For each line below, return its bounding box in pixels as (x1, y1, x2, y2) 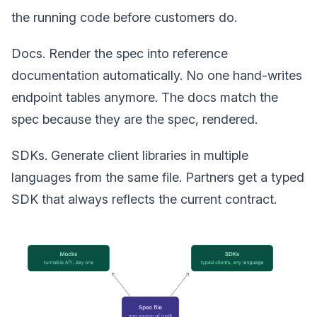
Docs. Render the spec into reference (11, 45, 228, 61)
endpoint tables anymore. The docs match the (11, 89, 278, 105)
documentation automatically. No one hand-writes (11, 67, 302, 83)
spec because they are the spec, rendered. (11, 111, 258, 127)
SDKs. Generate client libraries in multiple (11, 147, 248, 163)
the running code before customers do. (11, 9, 237, 25)
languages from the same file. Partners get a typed (11, 169, 304, 185)
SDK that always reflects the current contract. (11, 191, 277, 207)
